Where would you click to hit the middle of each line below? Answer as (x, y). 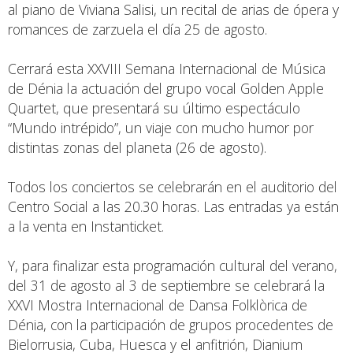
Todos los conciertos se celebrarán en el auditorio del (173, 187)
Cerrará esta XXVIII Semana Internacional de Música (167, 69)
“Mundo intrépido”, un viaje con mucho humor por (161, 128)
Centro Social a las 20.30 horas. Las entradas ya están (173, 207)
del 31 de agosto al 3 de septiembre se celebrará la (166, 286)
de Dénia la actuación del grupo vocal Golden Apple (166, 89)
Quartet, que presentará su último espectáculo (154, 108)
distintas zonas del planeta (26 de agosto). (137, 148)
